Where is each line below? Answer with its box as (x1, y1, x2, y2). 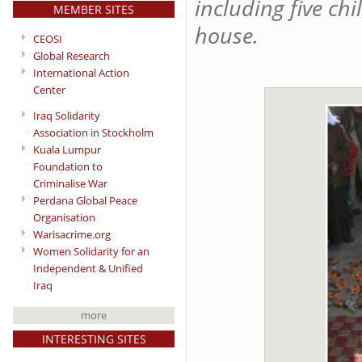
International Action (33, 65, 129, 80)
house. (195, 20, 259, 50)
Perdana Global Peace (33, 192, 137, 208)
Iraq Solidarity (33, 107, 100, 123)
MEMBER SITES (53, 2, 134, 17)
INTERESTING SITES (41, 330, 146, 347)
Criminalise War (33, 175, 107, 191)
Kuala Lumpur (33, 141, 101, 157)
